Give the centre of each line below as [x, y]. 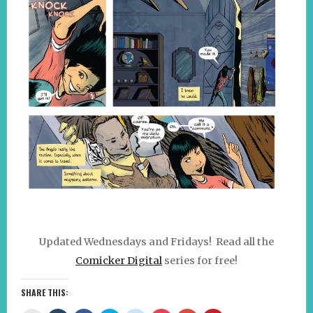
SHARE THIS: [45, 293]
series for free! [200, 261]
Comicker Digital [119, 261]
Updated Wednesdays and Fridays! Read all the [156, 242]
